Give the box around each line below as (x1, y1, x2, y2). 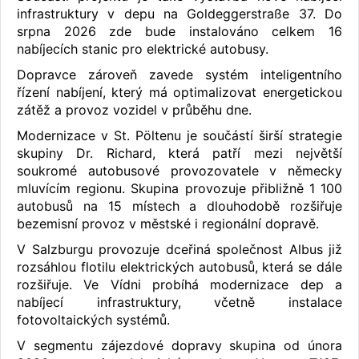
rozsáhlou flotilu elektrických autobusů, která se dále (17, 258, 342, 275)
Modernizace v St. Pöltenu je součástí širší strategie (17, 127, 342, 143)
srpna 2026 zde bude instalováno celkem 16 (17, 22, 342, 39)
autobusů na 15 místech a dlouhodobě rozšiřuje (17, 197, 342, 214)
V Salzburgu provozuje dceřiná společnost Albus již (17, 240, 342, 257)
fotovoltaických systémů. (17, 311, 170, 328)
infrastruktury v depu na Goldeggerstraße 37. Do (17, 5, 342, 22)
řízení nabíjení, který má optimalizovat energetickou (17, 83, 342, 100)
